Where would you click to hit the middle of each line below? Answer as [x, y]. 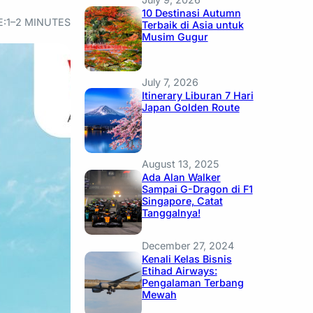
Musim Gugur [175, 37]
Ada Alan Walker [181, 177]
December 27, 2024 [188, 246]
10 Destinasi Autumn [191, 13]
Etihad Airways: [179, 271]
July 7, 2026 [170, 82]
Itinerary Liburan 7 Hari [197, 95]
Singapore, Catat [182, 201]
